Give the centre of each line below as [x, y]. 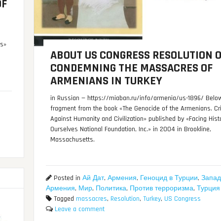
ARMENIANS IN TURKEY [107, 81]
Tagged [64, 199]
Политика [111, 189]
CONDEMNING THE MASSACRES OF [132, 68]
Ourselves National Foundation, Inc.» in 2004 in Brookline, [131, 129]
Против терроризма [161, 189]
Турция [208, 189]
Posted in [67, 178]
